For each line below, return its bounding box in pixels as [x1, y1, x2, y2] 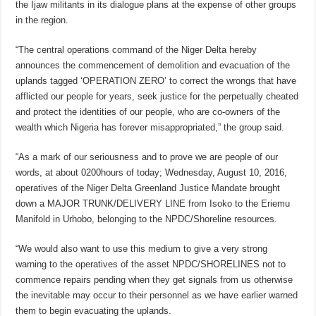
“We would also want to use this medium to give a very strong [16, 243, 268, 255]
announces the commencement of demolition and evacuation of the [16, 60, 291, 71]
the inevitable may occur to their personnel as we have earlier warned [16, 290, 298, 301]
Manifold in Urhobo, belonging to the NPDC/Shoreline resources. [16, 214, 278, 225]
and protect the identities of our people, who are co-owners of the [16, 107, 281, 118]
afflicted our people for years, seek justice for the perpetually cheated [16, 91, 299, 102]
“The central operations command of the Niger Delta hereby [16, 44, 257, 56]
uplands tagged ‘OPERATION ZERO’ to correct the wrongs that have [16, 75, 297, 87]
